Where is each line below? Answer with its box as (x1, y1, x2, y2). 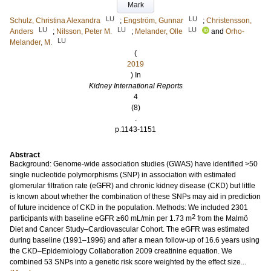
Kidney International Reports (88, 82, 183, 90)
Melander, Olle (135, 27, 183, 36)
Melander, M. (10, 38, 52, 47)
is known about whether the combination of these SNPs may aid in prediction (10, 192, 261, 201)
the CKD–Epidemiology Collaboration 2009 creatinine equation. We (10, 247, 232, 255)
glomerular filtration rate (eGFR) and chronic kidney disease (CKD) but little (10, 181, 255, 190)
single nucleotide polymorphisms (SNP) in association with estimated (10, 171, 236, 179)
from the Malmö (195, 214, 248, 223)
